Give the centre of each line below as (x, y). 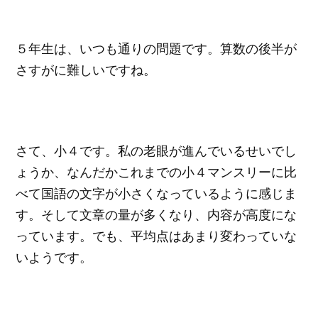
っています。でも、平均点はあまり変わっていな (157, 235)
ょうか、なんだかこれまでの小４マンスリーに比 (157, 171)
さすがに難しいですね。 (86, 70)
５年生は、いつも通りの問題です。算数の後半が (157, 49)
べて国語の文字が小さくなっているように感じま (157, 193)
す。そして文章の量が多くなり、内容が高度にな (157, 214)
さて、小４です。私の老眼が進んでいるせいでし (157, 150)
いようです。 (54, 257)
